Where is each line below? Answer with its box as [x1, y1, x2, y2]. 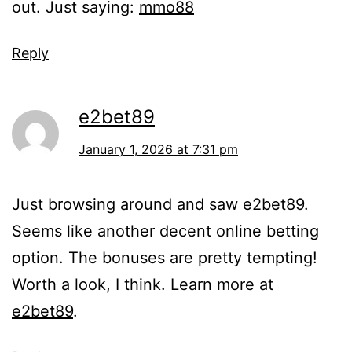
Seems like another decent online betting [12, 221, 319, 240]
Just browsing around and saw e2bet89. [12, 194, 309, 214]
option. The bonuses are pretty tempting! [12, 247, 317, 267]
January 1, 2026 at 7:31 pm [79, 141, 238, 157]
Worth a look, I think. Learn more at [12, 274, 273, 294]
